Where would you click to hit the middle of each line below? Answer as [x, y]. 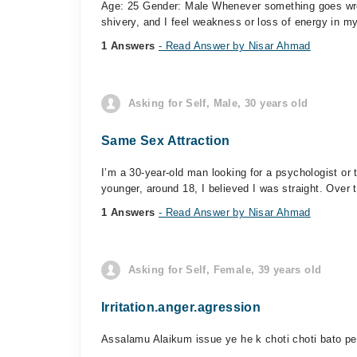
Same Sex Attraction [166, 141]
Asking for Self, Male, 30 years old [218, 103]
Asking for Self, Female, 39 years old [225, 270]
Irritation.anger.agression [181, 307]
